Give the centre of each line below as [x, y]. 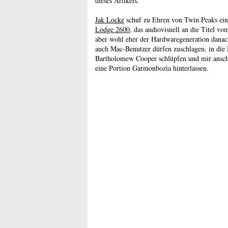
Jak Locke [110, 20]
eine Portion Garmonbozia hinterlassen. [152, 68]
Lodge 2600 [112, 29]
